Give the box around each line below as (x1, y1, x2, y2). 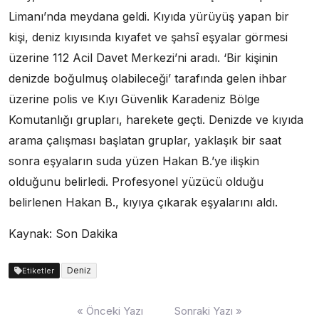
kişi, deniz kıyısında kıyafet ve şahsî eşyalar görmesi (9, 30, 288, 45)
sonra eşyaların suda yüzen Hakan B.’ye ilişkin (9, 154, 259, 169)
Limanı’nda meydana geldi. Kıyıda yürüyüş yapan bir (9, 9, 289, 24)
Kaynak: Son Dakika (9, 226, 117, 241)
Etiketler (22, 266, 54, 276)
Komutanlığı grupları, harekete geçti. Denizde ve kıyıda (9, 113, 303, 127)
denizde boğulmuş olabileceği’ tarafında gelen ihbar (9, 71, 287, 86)
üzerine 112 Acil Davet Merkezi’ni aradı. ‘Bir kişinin (9, 51, 278, 66)
